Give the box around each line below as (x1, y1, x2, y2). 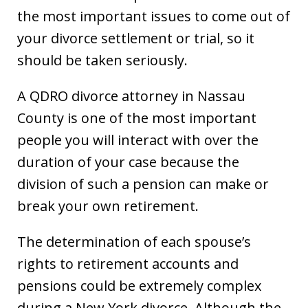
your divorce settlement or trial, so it (17, 28, 254, 47)
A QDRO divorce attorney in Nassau (17, 86, 245, 105)
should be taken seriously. (17, 50, 188, 69)
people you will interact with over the (17, 130, 258, 149)
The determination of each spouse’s (17, 232, 251, 251)
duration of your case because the (17, 152, 239, 171)
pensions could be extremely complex (17, 276, 261, 295)
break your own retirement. (17, 196, 199, 215)
